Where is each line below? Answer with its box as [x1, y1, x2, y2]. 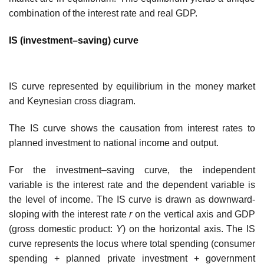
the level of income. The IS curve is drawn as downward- [9, 194, 255, 205]
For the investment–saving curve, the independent [9, 165, 255, 176]
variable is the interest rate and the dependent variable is [9, 180, 255, 190]
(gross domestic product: [9, 224, 116, 235]
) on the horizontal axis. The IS [123, 224, 255, 235]
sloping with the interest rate [9, 209, 130, 220]
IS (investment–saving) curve [9, 35, 138, 45]
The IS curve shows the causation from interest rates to [9, 123, 255, 134]
